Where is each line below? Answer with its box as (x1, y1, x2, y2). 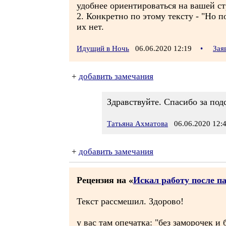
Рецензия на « (77, 175, 133, 185)
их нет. (77, 22, 104, 32)
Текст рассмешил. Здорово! (77, 196, 184, 206)
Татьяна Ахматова (107, 120, 168, 128)
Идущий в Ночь (77, 44, 129, 52)
